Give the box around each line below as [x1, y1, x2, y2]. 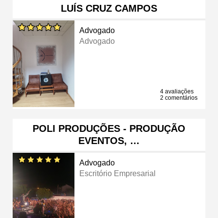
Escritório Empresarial [79, 169, 156, 178]
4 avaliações [160, 88, 194, 95]
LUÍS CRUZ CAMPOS [61, 2, 157, 14]
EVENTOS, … [78, 135, 140, 146]
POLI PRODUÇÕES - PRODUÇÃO [33, 123, 185, 134]
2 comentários [160, 94, 198, 101]
